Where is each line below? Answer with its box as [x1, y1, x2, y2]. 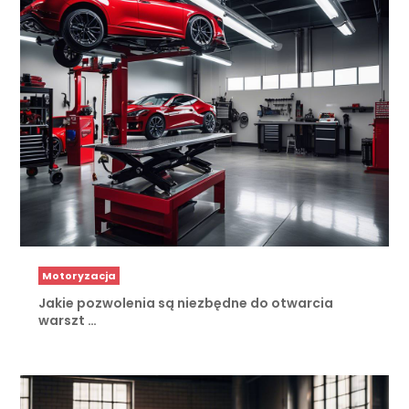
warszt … [38, 311, 98, 330]
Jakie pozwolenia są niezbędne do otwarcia [38, 294, 334, 313]
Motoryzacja [42, 268, 117, 284]
